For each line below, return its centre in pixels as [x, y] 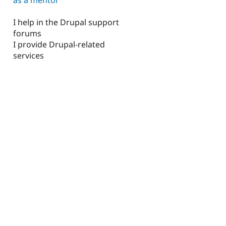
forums [27, 34]
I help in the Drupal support [66, 22]
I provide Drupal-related [59, 45]
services [29, 56]
